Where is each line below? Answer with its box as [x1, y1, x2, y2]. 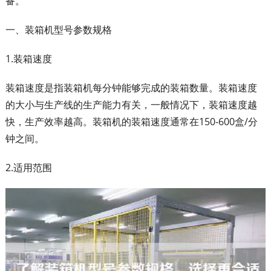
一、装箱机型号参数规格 [5, 23, 112, 36]
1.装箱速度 [5, 52, 52, 65]
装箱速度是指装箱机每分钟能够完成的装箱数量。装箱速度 [5, 81, 257, 94]
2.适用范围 [5, 161, 52, 174]
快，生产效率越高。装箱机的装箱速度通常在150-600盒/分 [5, 115, 258, 128]
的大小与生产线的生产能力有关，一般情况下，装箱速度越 [5, 98, 257, 111]
